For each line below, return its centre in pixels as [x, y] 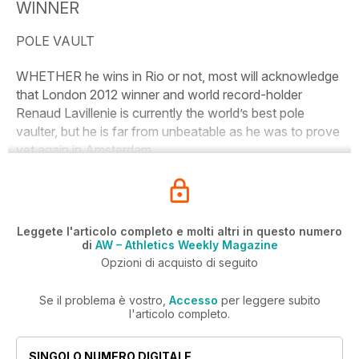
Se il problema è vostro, [104, 300]
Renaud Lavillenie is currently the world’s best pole [160, 113]
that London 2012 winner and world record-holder [159, 95]
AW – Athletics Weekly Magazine [186, 245]
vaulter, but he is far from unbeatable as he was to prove [178, 131]
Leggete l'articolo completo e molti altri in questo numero [179, 231]
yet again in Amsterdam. [85, 150]
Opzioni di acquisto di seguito [179, 262]
